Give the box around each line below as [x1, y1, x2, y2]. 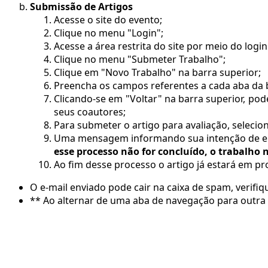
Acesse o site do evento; [54, 13, 162, 27]
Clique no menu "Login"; [54, 26, 163, 40]
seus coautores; [54, 105, 126, 119]
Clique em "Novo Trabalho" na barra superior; [54, 66, 261, 80]
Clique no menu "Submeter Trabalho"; [54, 53, 226, 66]
